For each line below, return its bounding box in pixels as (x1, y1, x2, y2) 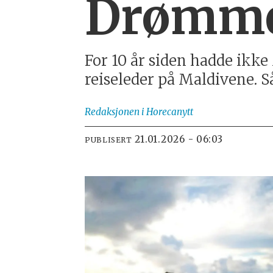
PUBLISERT (85, 135, 132, 144)
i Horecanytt (141, 106, 194, 118)
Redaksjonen (85, 106, 140, 118)
